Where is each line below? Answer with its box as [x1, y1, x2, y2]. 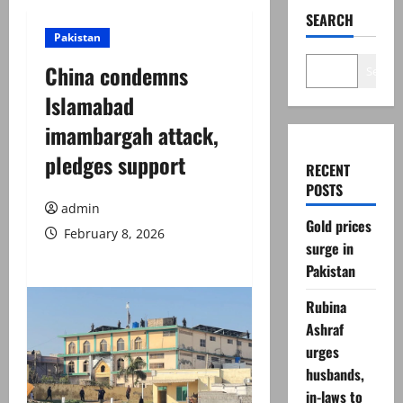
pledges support [45, 148, 185, 181]
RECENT [305, 159, 350, 181]
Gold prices [305, 215, 372, 237]
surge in [305, 237, 354, 259]
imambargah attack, [45, 119, 219, 151]
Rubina [305, 296, 346, 318]
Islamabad [45, 89, 134, 121]
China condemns [45, 59, 188, 92]
